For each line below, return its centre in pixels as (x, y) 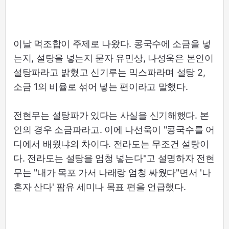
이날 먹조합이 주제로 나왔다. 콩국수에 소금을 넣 (112, 44)
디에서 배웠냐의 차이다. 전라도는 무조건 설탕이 (111, 144)
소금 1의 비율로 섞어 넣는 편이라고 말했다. (101, 87)
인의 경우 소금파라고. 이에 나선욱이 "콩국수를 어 (114, 130)
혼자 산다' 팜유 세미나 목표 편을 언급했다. (100, 187)
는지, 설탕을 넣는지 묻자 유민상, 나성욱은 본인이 (113, 58)
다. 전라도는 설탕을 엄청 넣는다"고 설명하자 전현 (114, 158)
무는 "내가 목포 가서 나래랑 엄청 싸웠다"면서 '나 (112, 173)
